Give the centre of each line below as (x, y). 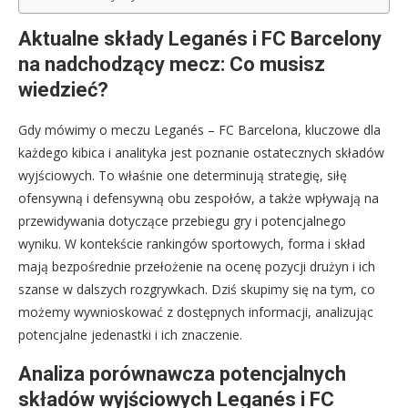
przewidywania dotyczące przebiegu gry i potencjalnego (182, 220)
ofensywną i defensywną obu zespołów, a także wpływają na (199, 198)
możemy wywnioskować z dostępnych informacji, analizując (196, 311)
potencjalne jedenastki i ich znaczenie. (130, 334)
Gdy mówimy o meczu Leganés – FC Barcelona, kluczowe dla (199, 129)
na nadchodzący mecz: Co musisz (172, 64)
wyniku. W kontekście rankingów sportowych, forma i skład (192, 243)
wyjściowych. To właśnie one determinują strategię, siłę (183, 175)
